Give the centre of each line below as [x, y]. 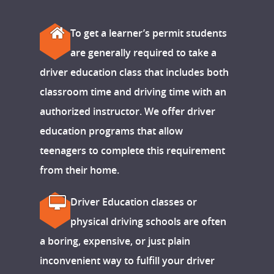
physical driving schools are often [148, 222]
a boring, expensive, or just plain [115, 241]
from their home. [80, 170]
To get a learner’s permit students [149, 33]
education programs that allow [111, 131]
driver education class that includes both [134, 72]
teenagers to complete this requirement [132, 151]
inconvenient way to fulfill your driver [127, 261]
